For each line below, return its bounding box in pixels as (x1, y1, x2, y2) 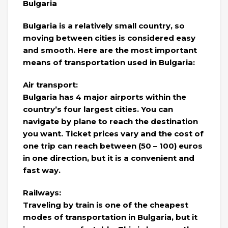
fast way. (23, 165, 61, 175)
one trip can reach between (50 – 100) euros (23, 140, 203, 151)
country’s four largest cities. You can (23, 104, 173, 114)
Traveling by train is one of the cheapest (23, 199, 188, 210)
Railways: (23, 187, 61, 197)
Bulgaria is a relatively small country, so (23, 20, 185, 31)
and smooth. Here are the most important (23, 45, 197, 55)
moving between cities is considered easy (23, 33, 195, 43)
